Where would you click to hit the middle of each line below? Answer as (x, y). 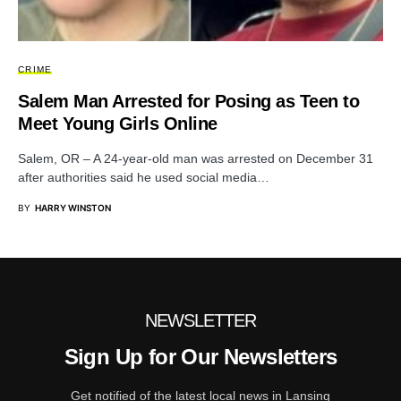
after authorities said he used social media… (144, 178)
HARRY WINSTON (73, 208)
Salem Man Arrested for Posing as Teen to (188, 102)
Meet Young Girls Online (118, 124)
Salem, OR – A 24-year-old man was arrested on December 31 (196, 159)
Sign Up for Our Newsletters (200, 357)
